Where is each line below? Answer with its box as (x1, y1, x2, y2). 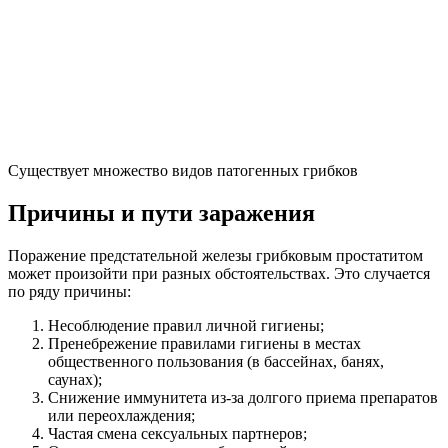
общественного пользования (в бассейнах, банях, (48, 352, 384, 370)
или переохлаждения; (48, 406, 195, 424)
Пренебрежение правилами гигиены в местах (48, 334, 361, 352)
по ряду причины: (8, 282, 131, 300)
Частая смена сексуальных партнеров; (48, 424, 307, 442)
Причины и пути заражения (8, 199, 315, 226)
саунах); (48, 370, 102, 388)
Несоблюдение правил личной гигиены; (48, 316, 324, 334)
